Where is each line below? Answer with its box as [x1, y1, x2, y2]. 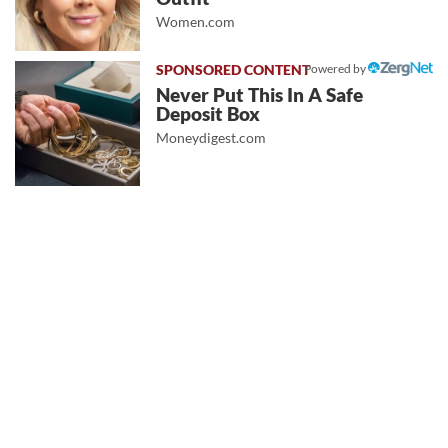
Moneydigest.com [156, 128, 267, 146]
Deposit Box [156, 102, 261, 125]
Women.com [156, 12, 236, 30]
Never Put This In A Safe [156, 83, 364, 106]
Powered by [304, 60, 368, 76]
